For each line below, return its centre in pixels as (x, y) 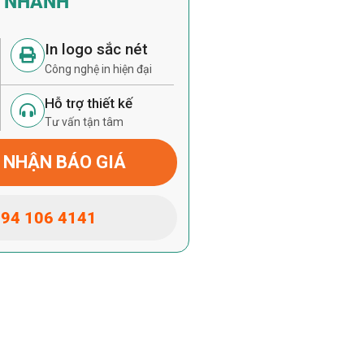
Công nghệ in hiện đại (99, 69)
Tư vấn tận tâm (84, 122)
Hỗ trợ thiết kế (89, 103)
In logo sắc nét (97, 49)
